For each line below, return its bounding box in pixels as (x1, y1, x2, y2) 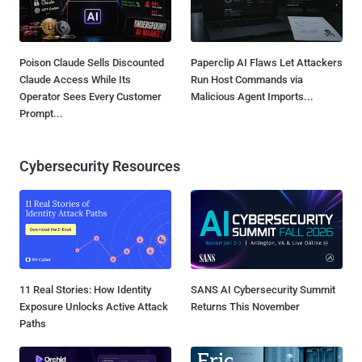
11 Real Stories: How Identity (19, 283, 151, 296)
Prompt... (19, 107, 63, 120)
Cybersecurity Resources (19, 157, 180, 175)
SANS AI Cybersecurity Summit (191, 283, 335, 296)
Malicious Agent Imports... (191, 90, 314, 103)
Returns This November (191, 300, 300, 313)
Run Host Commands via (191, 73, 303, 86)
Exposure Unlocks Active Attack (19, 300, 168, 313)
